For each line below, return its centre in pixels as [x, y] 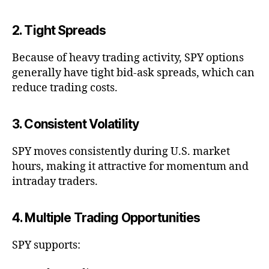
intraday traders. [55, 181]
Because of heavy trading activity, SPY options [128, 58]
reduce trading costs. [65, 88]
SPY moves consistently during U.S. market [121, 151]
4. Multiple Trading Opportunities [106, 217]
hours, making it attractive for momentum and [130, 166]
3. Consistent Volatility [76, 124]
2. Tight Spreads [59, 30]
